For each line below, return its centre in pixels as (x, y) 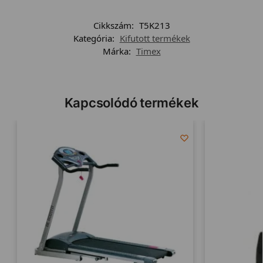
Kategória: (95, 38)
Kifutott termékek (155, 38)
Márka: (118, 51)
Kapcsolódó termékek (131, 103)
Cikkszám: (114, 26)
